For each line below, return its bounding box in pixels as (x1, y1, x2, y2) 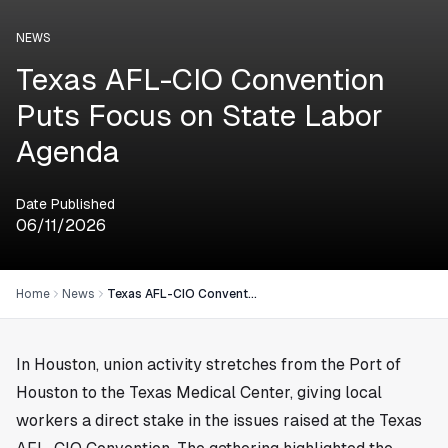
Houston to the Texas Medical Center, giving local (16, 382, 382, 402)
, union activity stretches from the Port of (96, 354, 401, 374)
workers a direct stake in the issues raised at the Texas (16, 410, 422, 430)
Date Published (16, 195, 115, 212)
